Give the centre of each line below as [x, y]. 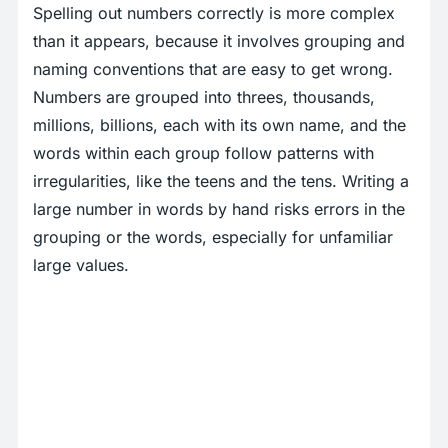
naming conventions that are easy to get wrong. [213, 69]
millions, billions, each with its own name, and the [219, 125]
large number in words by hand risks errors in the [219, 209]
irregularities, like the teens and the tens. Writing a [221, 181]
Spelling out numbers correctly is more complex [214, 13]
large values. [81, 265]
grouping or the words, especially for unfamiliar [213, 237]
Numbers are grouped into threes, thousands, [204, 97]
